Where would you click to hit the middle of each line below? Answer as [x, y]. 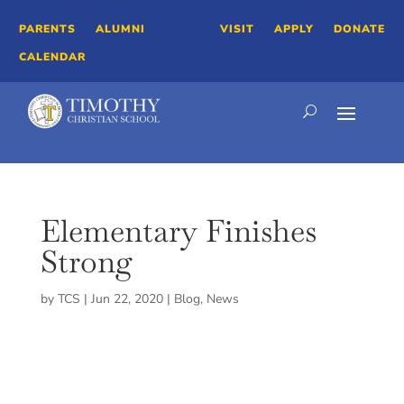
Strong [86, 262]
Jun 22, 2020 [127, 299]
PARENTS [48, 29]
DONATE [359, 29]
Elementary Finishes [178, 231]
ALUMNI [121, 29]
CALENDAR [53, 56]
